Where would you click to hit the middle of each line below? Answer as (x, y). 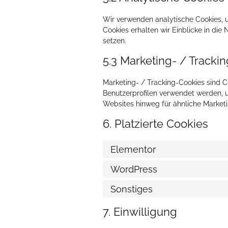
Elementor (133, 149)
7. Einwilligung (140, 212)
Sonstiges (132, 189)
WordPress (134, 169)
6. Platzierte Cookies (155, 124)
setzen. (115, 41)
